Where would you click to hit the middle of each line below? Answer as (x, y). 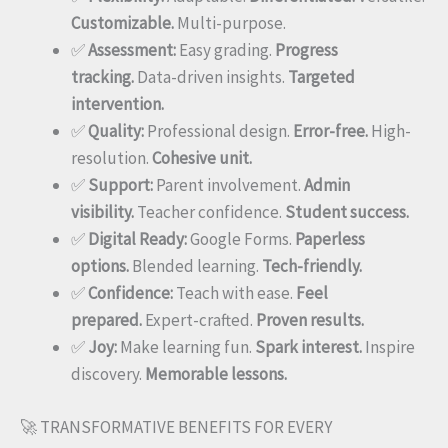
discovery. (108, 374)
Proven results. (310, 320)
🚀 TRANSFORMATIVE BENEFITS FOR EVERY (176, 426)
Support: (120, 185)
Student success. (347, 212)
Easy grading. (225, 50)
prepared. (106, 320)
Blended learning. (195, 266)
